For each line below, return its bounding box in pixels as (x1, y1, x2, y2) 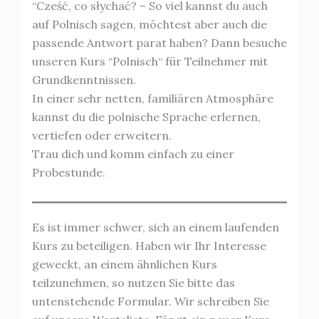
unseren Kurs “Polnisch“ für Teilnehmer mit (31, 53, 268, 68)
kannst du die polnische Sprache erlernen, (31, 109, 261, 124)
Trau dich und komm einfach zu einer (31, 146, 234, 161)
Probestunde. (31, 164, 105, 179)
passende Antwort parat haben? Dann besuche (31, 35, 287, 50)
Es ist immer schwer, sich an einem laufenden (31, 219, 279, 234)
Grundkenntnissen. (31, 72, 136, 87)
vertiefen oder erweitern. (31, 127, 172, 142)
